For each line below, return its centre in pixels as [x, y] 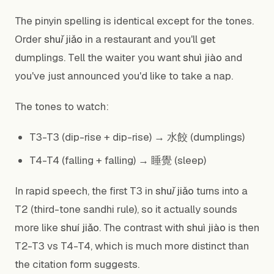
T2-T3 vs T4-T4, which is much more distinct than [132, 246]
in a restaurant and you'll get [149, 39]
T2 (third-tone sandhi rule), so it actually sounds [126, 209]
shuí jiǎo [80, 228]
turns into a [221, 191]
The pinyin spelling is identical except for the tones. [134, 21]
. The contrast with [143, 228]
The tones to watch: [62, 106]
